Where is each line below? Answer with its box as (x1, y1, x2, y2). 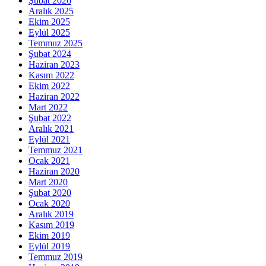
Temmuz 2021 (28, 145, 83, 156)
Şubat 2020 (28, 188, 71, 198)
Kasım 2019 (28, 220, 74, 230)
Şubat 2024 (28, 49, 71, 59)
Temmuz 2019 (28, 252, 83, 262)
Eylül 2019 (28, 241, 70, 252)
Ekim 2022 (28, 81, 70, 91)
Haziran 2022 (28, 91, 80, 102)
